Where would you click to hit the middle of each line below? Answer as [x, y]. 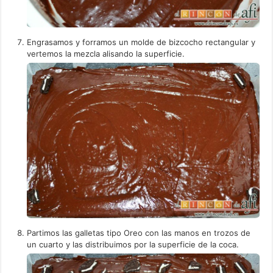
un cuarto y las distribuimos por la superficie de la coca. [133, 244]
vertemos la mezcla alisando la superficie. [106, 54]
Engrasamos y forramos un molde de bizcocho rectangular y [141, 42]
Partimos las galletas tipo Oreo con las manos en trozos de [139, 232]
